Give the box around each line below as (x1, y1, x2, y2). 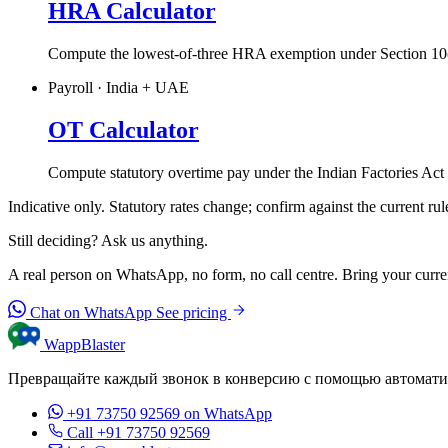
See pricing (156, 303, 231, 321)
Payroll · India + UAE (48, 78, 189, 96)
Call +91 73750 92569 (67, 423, 210, 441)
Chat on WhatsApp (26, 303, 156, 321)
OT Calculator (48, 116, 199, 143)
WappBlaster (44, 335, 125, 353)
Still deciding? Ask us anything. (8, 231, 208, 249)
